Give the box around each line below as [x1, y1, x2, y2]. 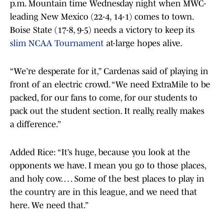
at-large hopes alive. [104, 38, 184, 49]
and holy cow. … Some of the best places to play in [10, 174, 204, 184]
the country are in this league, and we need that [10, 187, 197, 197]
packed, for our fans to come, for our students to [10, 93, 197, 103]
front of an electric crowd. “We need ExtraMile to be [10, 80, 210, 90]
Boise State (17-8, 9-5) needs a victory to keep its [10, 25, 194, 35]
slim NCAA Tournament [10, 38, 104, 49]
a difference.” [10, 119, 61, 130]
